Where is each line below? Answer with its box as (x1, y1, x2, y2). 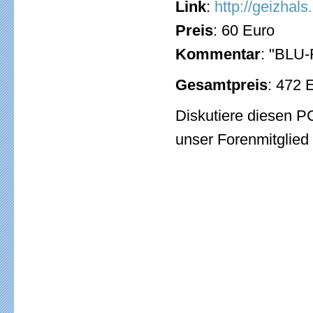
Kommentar (175, 45, 261, 63)
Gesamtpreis (175, 76, 268, 94)
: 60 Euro (213, 22, 275, 39)
